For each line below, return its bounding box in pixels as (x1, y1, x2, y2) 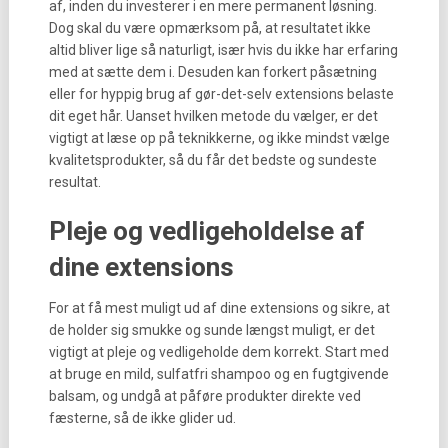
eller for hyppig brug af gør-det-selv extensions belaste (48, 86, 394, 102)
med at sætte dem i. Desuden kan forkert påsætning (48, 64, 377, 80)
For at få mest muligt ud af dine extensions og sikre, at (48, 300, 390, 316)
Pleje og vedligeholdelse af (48, 216, 365, 246)
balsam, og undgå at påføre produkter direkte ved (48, 388, 361, 404)
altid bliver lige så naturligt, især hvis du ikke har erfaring (48, 42, 398, 58)
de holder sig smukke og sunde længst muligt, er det (48, 322, 375, 338)
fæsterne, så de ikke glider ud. (48, 410, 236, 426)
